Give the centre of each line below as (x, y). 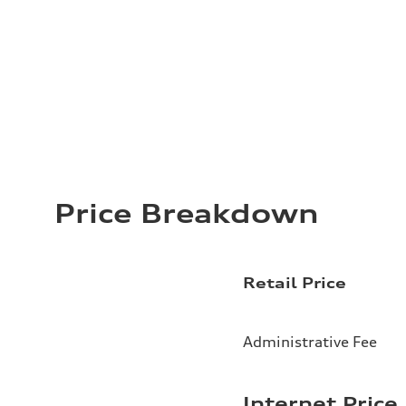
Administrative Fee (310, 341)
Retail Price (295, 282)
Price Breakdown (186, 213)
